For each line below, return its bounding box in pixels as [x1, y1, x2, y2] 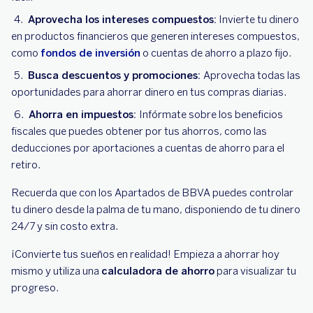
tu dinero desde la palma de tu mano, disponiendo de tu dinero [11, 203, 300, 216]
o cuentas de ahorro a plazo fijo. [140, 47, 291, 59]
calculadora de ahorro [101, 265, 214, 277]
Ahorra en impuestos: [29, 108, 139, 121]
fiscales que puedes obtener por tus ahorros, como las [11, 125, 267, 138]
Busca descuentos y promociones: [28, 69, 203, 82]
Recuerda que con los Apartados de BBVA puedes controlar [11, 187, 293, 199]
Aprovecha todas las [203, 69, 300, 82]
